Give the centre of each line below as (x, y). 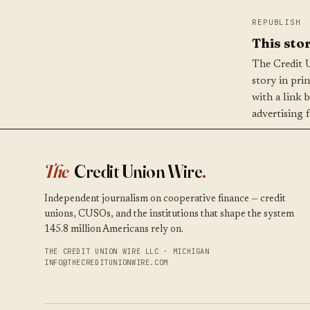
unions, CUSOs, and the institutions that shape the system (169, 215)
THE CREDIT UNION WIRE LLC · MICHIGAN (127, 251)
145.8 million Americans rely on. (114, 230)
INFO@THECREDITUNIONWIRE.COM (107, 262)
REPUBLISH (276, 22)
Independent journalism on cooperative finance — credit (165, 199)
